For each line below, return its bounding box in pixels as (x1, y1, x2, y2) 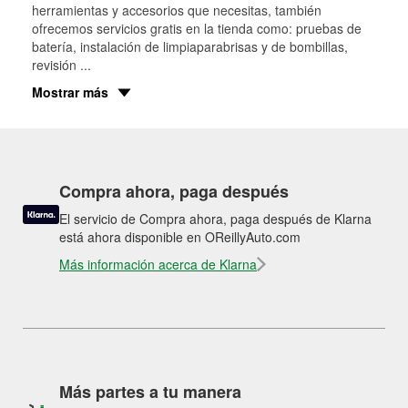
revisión (32, 55, 80, 74)
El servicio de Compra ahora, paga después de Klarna (59, 209, 372, 228)
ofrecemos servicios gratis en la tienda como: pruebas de (32, 18, 362, 37)
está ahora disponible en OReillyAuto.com (59, 227, 301, 246)
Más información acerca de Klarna (59, 254, 257, 273)
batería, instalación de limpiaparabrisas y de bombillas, (32, 36, 348, 56)
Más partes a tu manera (59, 379, 241, 403)
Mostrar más (32, 82, 108, 101)
